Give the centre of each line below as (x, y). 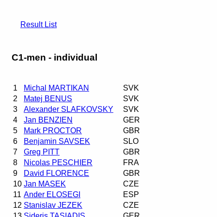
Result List (39, 24)
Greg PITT (42, 152)
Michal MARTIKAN (56, 88)
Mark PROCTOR (53, 130)
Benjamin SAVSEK (57, 141)
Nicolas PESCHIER (58, 162)
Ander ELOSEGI (52, 194)
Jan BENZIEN (48, 120)
